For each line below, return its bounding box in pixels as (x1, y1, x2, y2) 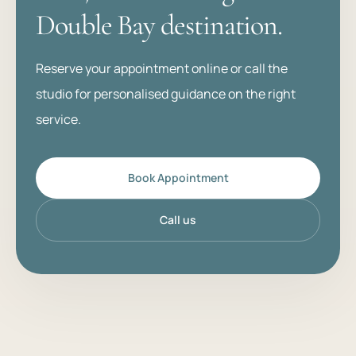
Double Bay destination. (36, 8, 283, 42)
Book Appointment (127, 170, 229, 185)
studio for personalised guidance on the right (36, 85, 296, 103)
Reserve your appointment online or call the (36, 60, 288, 77)
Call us (160, 212, 196, 227)
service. (36, 110, 81, 128)
